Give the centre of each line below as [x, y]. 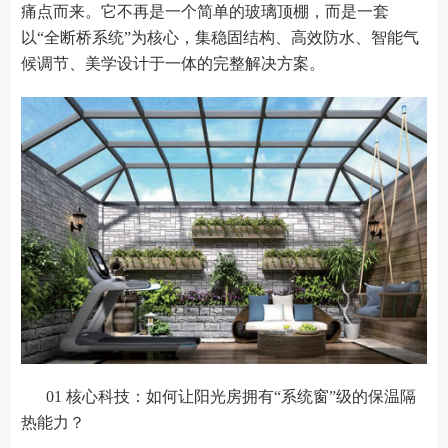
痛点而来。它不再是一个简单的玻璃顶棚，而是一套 [205, 11]
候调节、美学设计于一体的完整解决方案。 [173, 63]
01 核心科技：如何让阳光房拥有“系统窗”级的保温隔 [231, 396]
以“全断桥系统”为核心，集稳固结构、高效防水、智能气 [220, 37]
